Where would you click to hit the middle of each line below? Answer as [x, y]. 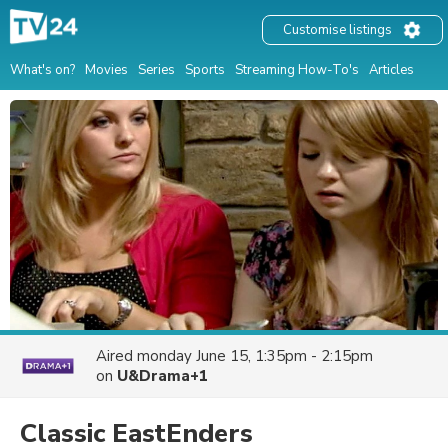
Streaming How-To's [297, 69]
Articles [391, 69]
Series [156, 69]
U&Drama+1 [162, 376]
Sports [205, 69]
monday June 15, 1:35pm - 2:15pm [255, 356]
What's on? [42, 69]
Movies [106, 69]
